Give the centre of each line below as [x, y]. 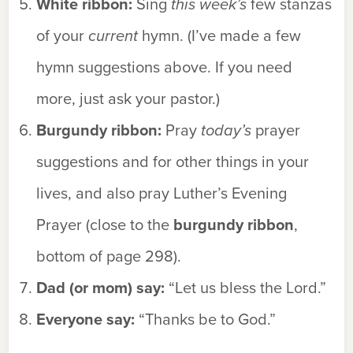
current [113, 35]
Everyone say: [85, 319]
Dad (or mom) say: [100, 288]
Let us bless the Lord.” [251, 288]
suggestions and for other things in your [173, 162]
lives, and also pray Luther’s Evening [162, 193]
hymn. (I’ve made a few [219, 35]
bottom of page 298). [109, 256]
